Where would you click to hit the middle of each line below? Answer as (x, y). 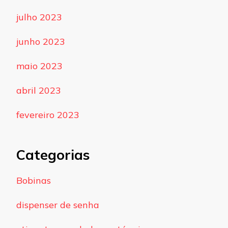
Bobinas (34, 180)
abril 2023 (39, 91)
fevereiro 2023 (48, 115)
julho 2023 (39, 17)
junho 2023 (41, 42)
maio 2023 (39, 66)
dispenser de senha (58, 205)
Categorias (53, 155)
